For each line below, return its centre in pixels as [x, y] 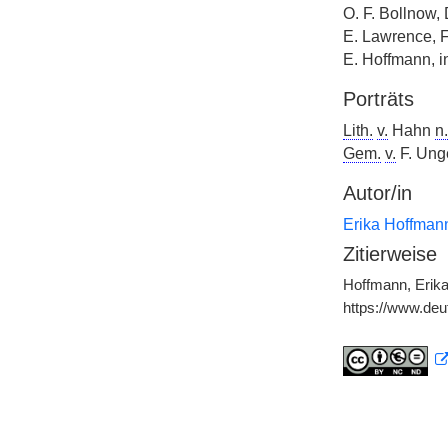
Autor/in [377, 193]
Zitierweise [389, 254]
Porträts [378, 99]
